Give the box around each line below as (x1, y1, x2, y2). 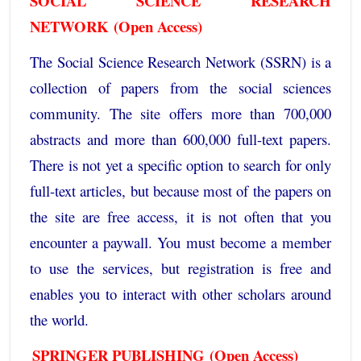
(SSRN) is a (255, 52, 332, 73)
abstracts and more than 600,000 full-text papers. (30, 129, 331, 150)
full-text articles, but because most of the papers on (30, 180, 331, 201)
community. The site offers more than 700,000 (30, 103, 331, 124)
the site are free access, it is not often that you (30, 206, 331, 227)
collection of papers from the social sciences (30, 77, 331, 98)
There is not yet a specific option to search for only (30, 155, 331, 176)
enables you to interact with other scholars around (30, 284, 331, 305)
